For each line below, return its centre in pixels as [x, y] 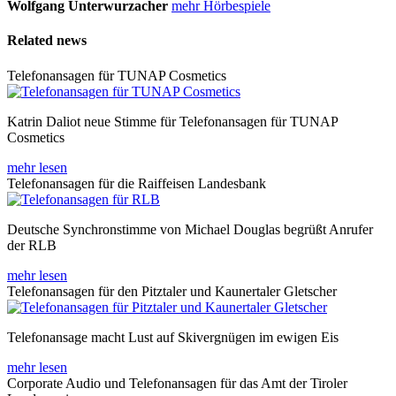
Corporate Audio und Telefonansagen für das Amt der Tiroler [177, 383]
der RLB [32, 245]
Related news [47, 41]
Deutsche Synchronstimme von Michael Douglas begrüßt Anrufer [190, 229]
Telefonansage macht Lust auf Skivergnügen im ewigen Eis [173, 337]
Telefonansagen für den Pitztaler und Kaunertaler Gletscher [172, 291]
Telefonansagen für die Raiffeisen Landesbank [137, 183]
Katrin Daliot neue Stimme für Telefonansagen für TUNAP [172, 121]
